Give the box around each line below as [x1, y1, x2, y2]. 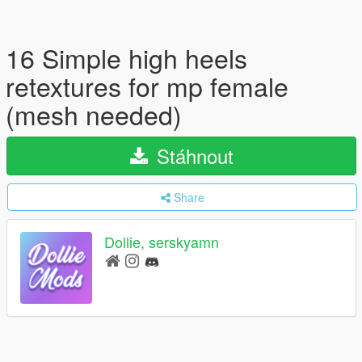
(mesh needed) [6, 95, 182, 133]
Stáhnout [150, 141, 234, 170]
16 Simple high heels [6, 39, 247, 76]
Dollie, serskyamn [104, 231, 219, 253]
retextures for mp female [6, 67, 288, 104]
